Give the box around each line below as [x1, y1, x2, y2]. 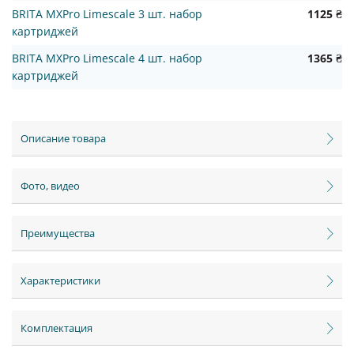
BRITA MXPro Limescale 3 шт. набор [12, 6, 202, 22]
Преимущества [21, 226, 95, 241]
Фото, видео [21, 179, 80, 194]
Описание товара [21, 131, 106, 146]
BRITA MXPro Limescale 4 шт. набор [12, 51, 202, 66]
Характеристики [21, 273, 100, 288]
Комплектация [21, 321, 92, 336]
